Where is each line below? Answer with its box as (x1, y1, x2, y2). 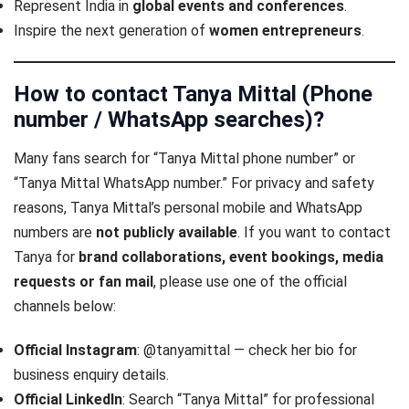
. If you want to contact (237, 224, 391, 242)
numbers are (14, 224, 96, 242)
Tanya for (14, 248, 79, 267)
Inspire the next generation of (14, 22, 209, 40)
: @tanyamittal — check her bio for (137, 341, 357, 360)
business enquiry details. (14, 366, 169, 384)
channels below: (14, 298, 116, 316)
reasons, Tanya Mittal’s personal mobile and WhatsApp (14, 199, 362, 217)
